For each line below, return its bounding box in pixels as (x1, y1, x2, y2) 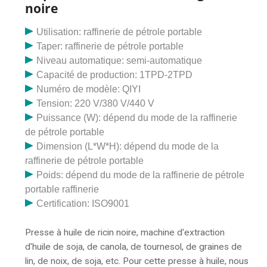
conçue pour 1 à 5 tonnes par (25, 26, 144, 37)
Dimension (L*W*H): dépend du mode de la (36, 141, 219, 151)
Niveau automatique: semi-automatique (36, 55, 203, 66)
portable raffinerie (25, 184, 99, 194)
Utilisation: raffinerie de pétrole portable (36, 26, 203, 37)
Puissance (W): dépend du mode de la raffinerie (36, 112, 238, 123)
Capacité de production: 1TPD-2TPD (36, 69, 193, 80)
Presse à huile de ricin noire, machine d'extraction (25, 226, 225, 238)
